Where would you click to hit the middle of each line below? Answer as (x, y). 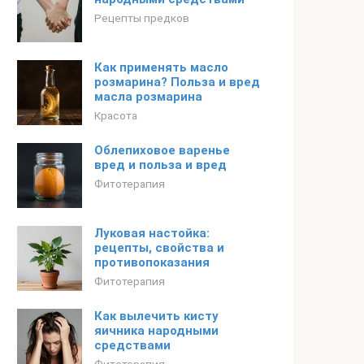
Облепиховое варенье (162, 150)
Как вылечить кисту (156, 316)
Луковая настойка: (152, 233)
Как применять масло (161, 67)
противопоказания (152, 262)
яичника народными (156, 331)
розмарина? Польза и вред (177, 82)
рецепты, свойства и (159, 248)
